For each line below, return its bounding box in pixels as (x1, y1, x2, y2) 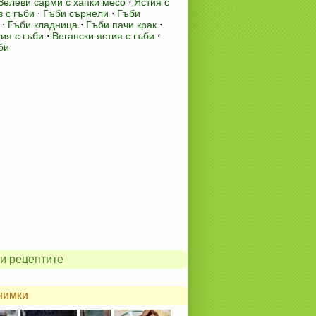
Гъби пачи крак (86, 19, 157, 30)
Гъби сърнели (43, 8, 109, 19)
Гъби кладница (8, 19, 78, 30)
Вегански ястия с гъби (52, 30, 154, 42)
